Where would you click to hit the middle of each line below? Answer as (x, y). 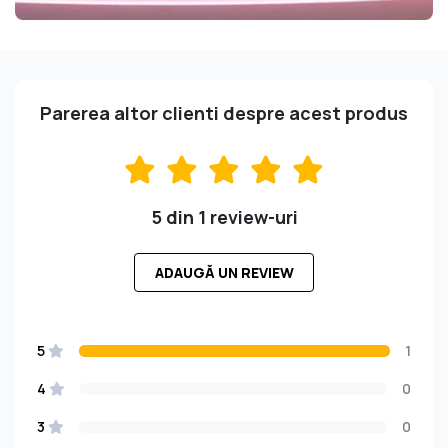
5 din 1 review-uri (224, 217)
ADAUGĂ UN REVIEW (224, 273)
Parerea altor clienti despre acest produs (224, 113)
